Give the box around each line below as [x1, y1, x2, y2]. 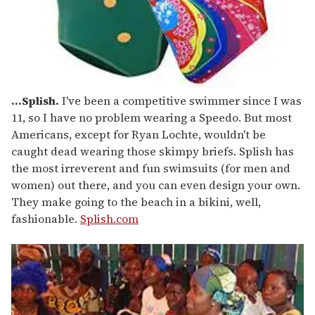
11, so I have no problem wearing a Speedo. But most [11, 110, 292, 126]
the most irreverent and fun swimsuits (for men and [11, 160, 290, 176]
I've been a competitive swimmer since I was [59, 93, 302, 109]
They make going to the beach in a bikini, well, [11, 194, 261, 210]
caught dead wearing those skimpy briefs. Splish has [11, 143, 294, 160]
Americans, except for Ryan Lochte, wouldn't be [11, 127, 266, 143]
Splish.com [80, 211, 139, 227]
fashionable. [11, 211, 80, 227]
